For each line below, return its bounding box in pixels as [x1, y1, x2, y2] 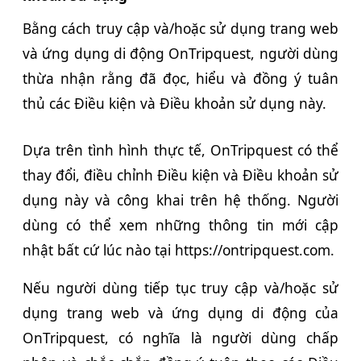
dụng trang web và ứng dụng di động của [23, 303, 338, 323]
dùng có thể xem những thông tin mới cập [23, 215, 338, 235]
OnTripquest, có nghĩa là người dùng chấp [23, 328, 338, 348]
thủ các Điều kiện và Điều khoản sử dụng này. [23, 93, 326, 114]
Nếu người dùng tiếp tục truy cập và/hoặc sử [23, 278, 338, 298]
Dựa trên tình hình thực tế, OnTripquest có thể [23, 140, 338, 160]
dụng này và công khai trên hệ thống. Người [23, 190, 338, 210]
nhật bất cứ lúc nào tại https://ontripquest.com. [23, 240, 334, 260]
